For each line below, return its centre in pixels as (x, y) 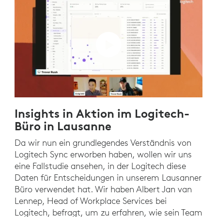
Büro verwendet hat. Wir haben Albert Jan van (103, 189)
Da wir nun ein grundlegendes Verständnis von (103, 143)
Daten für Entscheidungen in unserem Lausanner (108, 178)
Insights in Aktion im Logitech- (102, 114)
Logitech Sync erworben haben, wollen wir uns (103, 155)
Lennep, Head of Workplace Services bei (91, 201)
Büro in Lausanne (63, 126)
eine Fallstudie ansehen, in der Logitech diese (100, 166)
